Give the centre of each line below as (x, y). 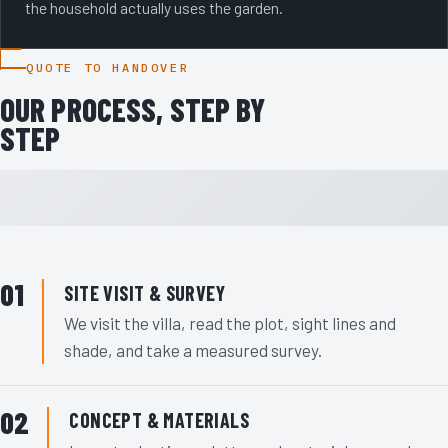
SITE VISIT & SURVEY (144, 292)
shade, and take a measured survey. (193, 350)
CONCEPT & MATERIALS (159, 420)
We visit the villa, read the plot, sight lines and (230, 323)
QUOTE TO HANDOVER (108, 68)
